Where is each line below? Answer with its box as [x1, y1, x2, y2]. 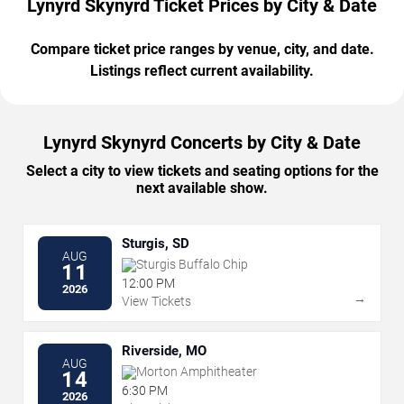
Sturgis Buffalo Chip [136, 257, 248, 272]
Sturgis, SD [122, 235, 189, 252]
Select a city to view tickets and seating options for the [25, 162, 379, 180]
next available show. [136, 179, 268, 197]
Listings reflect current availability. [90, 62, 314, 80]
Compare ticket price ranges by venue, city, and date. [30, 41, 374, 59]
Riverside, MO [122, 343, 207, 360]
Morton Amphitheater [136, 364, 257, 380]
